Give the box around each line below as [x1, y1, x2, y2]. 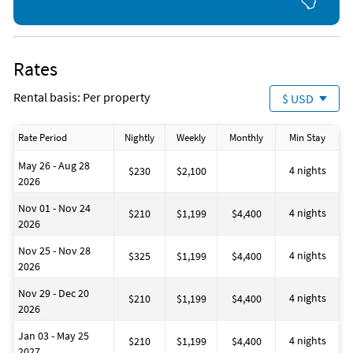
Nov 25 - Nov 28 [18, 243, 91, 258]
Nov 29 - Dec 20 [18, 286, 89, 301]
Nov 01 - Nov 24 [18, 201, 91, 216]
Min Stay [289, 131, 325, 145]
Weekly [176, 131, 206, 145]
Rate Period [18, 131, 67, 145]
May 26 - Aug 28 [18, 158, 90, 173]
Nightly [124, 131, 154, 145]
